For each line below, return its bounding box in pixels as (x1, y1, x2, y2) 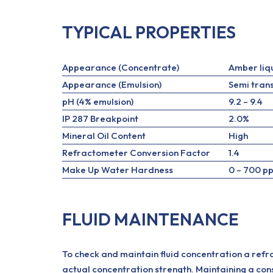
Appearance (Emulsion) (62, 79, 161, 90)
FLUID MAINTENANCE (62, 208, 239, 230)
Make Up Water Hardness (62, 164, 173, 175)
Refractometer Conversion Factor (62, 147, 210, 158)
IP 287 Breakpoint (62, 113, 138, 124)
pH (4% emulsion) (62, 96, 133, 107)
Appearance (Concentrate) (62, 62, 179, 73)
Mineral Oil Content (62, 130, 146, 141)
